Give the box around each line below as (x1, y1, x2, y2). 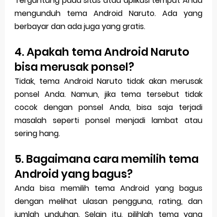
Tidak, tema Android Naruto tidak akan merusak (15, 76, 202, 87)
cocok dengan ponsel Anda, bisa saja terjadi (15, 102, 202, 113)
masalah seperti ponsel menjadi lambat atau (15, 115, 202, 126)
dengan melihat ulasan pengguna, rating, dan (15, 196, 202, 207)
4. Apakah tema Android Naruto (15, 44, 189, 60)
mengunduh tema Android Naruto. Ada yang (15, 8, 202, 19)
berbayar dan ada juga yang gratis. (15, 21, 145, 32)
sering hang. (15, 128, 60, 139)
